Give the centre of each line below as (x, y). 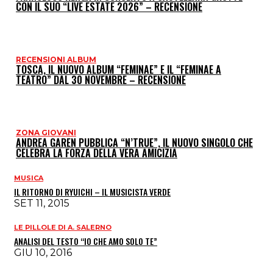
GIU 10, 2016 (43, 252)
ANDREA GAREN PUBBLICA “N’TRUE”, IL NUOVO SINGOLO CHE (134, 142)
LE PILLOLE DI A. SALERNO (63, 227)
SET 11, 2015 (42, 203)
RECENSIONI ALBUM (56, 59)
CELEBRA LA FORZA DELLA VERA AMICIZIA (97, 153)
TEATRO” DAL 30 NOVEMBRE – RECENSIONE (101, 80)
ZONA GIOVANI (46, 132)
